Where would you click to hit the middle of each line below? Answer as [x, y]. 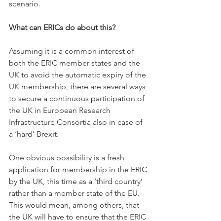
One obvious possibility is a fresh [68, 158]
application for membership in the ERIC [79, 169]
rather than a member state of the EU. [75, 193]
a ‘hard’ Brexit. [35, 134]
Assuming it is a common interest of [73, 51]
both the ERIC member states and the [75, 63]
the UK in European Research [61, 110]
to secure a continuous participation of [78, 98]
